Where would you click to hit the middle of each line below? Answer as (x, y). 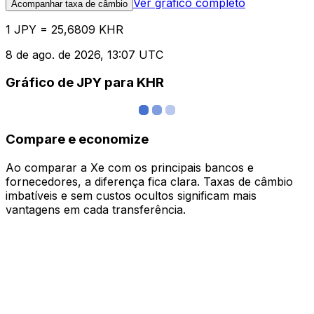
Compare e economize (77, 139)
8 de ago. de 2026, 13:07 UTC (84, 54)
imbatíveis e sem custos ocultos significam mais (131, 195)
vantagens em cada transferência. (96, 209)
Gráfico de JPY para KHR (85, 83)
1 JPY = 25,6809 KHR (64, 29)
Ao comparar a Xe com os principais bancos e (130, 167)
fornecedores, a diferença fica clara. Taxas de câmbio (149, 181)
